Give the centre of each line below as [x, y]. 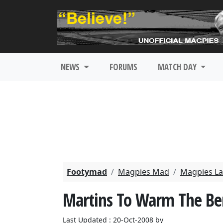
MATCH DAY [178, 67]
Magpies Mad [144, 172]
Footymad [87, 172]
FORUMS [123, 67]
